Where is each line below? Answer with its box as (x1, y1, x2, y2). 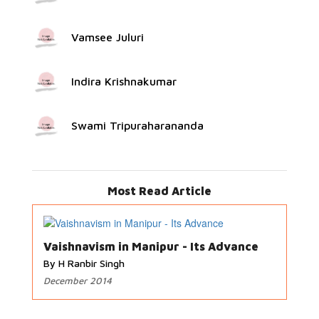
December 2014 (43, 275, 112, 286)
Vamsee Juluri (71, 31, 144, 43)
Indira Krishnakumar (71, 75, 177, 88)
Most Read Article (108, 184, 211, 197)
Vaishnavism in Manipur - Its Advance (43, 240, 258, 253)
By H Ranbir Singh (43, 257, 125, 269)
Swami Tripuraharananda (71, 119, 204, 132)
